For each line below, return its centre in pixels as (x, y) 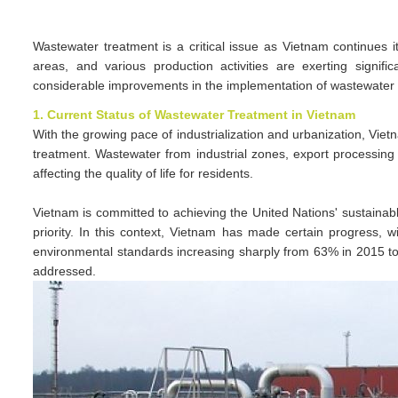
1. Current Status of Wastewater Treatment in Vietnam (194, 115)
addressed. (64, 271)
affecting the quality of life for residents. (143, 173)
